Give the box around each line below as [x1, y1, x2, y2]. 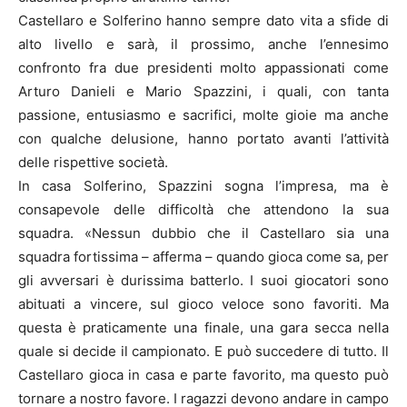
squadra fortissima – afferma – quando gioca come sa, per [18, 248, 389, 266]
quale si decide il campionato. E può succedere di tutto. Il [18, 342, 389, 361]
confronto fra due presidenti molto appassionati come [18, 59, 389, 77]
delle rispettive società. [18, 154, 168, 172]
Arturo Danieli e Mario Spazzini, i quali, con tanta [18, 83, 389, 101]
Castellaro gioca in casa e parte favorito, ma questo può [18, 366, 389, 384]
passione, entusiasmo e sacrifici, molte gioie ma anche [18, 106, 389, 124]
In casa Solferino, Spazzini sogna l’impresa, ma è [18, 177, 389, 195]
